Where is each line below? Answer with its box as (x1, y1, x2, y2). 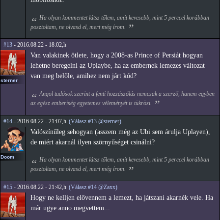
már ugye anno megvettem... (30, 204, 110, 212)
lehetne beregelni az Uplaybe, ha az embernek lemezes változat (30, 62, 205, 70)
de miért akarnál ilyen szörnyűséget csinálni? (30, 138, 155, 146)
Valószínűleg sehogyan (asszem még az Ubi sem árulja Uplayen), (30, 128, 210, 136)
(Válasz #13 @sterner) (69, 117, 121, 125)
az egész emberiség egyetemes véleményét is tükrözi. (30, 100, 152, 107)
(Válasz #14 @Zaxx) (69, 183, 117, 191)
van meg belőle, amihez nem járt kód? (30, 72, 137, 80)
